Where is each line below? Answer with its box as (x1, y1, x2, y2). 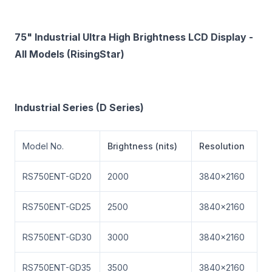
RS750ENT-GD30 (22, 232, 92, 242)
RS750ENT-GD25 (22, 202, 91, 212)
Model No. (22, 141, 64, 151)
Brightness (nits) (107, 141, 177, 151)
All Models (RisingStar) (15, 48, 124, 60)
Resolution (199, 141, 245, 151)
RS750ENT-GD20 (22, 171, 92, 182)
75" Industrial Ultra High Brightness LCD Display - (15, 31, 253, 43)
